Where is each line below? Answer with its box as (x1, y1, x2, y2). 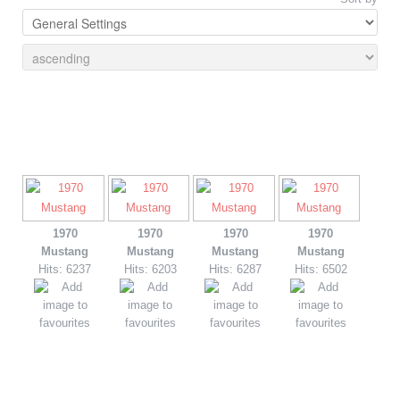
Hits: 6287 (209, 262, 262, 276)
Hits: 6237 (38, 262, 92, 276)
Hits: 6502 (294, 262, 347, 276)
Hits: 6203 (123, 262, 177, 276)
